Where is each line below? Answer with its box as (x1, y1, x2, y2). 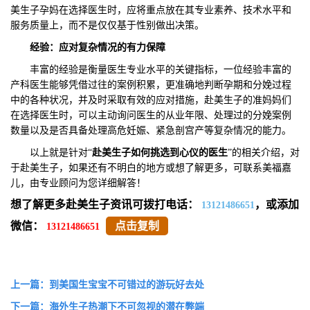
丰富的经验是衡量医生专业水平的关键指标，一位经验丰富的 (10, 64, 291, 75)
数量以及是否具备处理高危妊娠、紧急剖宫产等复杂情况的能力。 (10, 125, 291, 136)
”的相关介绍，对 (228, 147, 300, 158)
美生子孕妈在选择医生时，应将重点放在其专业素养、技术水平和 (10, 4, 291, 15)
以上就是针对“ (10, 147, 92, 158)
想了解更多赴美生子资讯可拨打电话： (10, 198, 201, 210)
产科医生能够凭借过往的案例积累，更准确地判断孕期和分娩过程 (10, 79, 291, 90)
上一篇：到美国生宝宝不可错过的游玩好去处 (10, 279, 204, 290)
